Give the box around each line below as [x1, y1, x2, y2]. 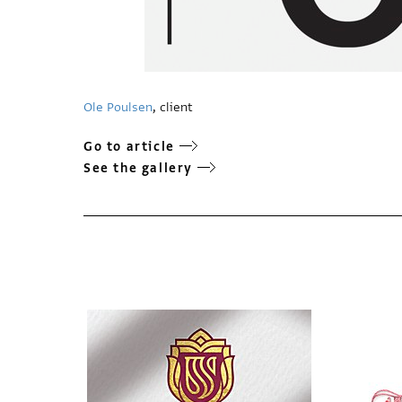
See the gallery [83, 160, 193, 177]
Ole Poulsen [83, 99, 153, 116]
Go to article [83, 138, 175, 155]
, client [153, 99, 193, 116]
